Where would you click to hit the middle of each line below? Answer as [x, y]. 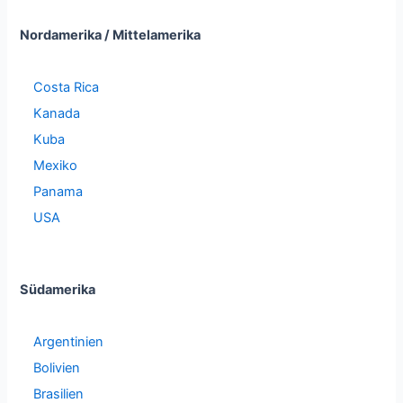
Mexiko [56, 165]
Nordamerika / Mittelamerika [111, 35]
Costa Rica [67, 87]
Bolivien [57, 367]
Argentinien [69, 341]
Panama [58, 191]
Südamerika [58, 289]
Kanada [57, 113]
